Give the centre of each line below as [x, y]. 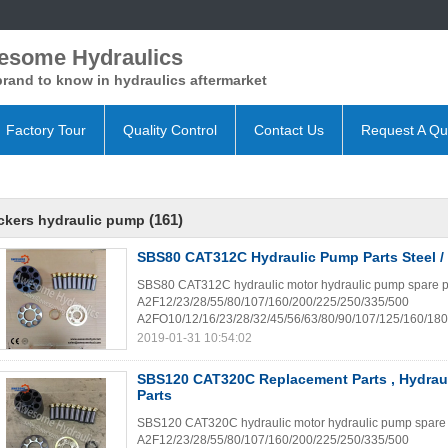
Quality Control [170, 130]
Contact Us [289, 130]
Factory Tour [46, 130]
